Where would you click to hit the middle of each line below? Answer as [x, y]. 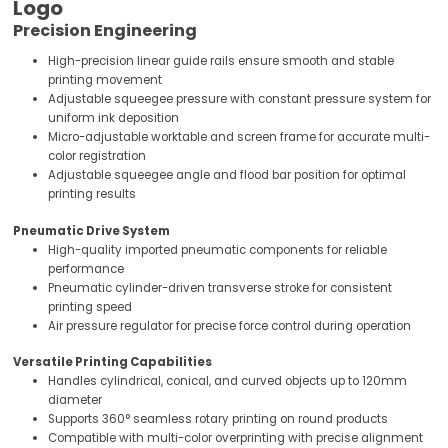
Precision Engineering [105, 31]
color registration [97, 156]
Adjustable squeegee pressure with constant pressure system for [240, 99]
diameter [75, 400]
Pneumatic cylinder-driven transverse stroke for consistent [220, 287]
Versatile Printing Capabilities [113, 362]
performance [86, 268]
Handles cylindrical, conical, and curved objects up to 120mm [228, 381]
